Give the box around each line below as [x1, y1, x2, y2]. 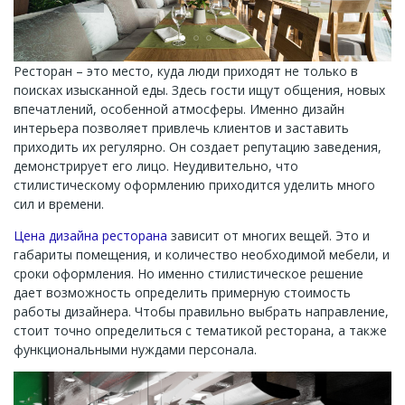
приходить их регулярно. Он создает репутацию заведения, [14, 138, 381, 155]
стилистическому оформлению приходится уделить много [14, 176, 375, 193]
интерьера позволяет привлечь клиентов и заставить [14, 119, 349, 137]
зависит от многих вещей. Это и [167, 227, 370, 244]
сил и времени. [14, 195, 104, 212]
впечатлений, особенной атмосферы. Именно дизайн [14, 100, 344, 118]
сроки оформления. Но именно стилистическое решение [14, 265, 363, 282]
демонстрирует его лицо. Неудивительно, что [14, 157, 298, 174]
